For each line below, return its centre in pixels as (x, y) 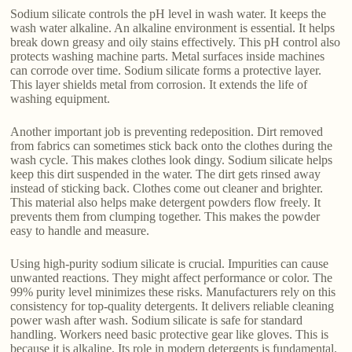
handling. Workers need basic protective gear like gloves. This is (170, 335)
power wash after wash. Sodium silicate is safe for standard (157, 321)
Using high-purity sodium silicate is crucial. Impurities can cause (170, 264)
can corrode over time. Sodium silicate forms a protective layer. (166, 71)
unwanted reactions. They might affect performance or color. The (172, 278)
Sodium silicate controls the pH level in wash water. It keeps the (169, 14)
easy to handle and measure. (80, 231)
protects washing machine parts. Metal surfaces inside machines (168, 57)
